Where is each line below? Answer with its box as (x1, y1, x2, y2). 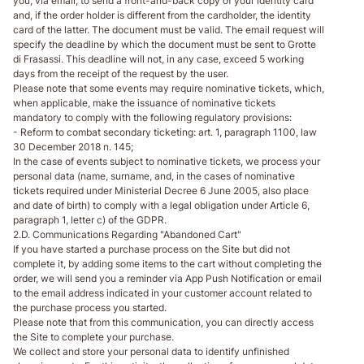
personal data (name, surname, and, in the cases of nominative (13, 169, 295, 182)
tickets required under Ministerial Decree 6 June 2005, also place (13, 184, 309, 197)
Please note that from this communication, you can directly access (13, 315, 314, 328)
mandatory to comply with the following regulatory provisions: (13, 110, 292, 123)
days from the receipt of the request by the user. (13, 67, 228, 80)
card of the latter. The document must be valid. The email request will (13, 23, 324, 36)
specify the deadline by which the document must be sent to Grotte (13, 37, 316, 50)
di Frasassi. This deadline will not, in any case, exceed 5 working (13, 52, 304, 65)
